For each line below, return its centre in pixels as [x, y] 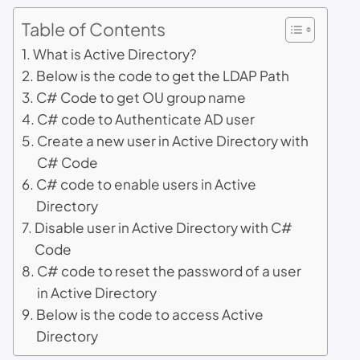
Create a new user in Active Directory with [173, 141]
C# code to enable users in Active [147, 184]
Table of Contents [94, 29]
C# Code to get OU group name [141, 97]
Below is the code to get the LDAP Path [163, 76]
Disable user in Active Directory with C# [164, 227]
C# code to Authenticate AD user [146, 119]
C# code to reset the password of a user [170, 271]
